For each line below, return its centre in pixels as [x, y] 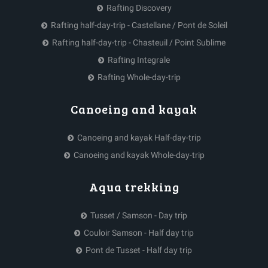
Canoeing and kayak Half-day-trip [139, 137]
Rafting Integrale [139, 60]
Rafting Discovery [139, 7]
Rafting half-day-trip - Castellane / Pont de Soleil [139, 25]
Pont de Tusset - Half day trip [139, 250]
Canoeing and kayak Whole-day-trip [139, 155]
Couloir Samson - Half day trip [139, 232]
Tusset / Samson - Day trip [139, 215]
